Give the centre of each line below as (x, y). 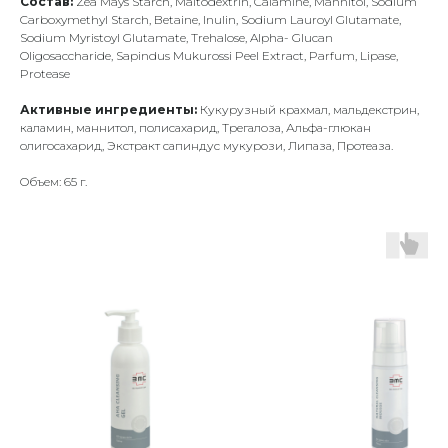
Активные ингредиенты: (108, 110)
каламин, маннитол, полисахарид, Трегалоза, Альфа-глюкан (195, 128)
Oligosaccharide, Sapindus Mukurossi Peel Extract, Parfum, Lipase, (209, 56)
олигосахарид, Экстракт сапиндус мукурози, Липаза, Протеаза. (206, 146)
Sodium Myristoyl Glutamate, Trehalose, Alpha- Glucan (176, 38)
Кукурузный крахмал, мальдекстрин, (308, 110)
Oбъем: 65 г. (53, 182)
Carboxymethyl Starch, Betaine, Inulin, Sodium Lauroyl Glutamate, (210, 20)
